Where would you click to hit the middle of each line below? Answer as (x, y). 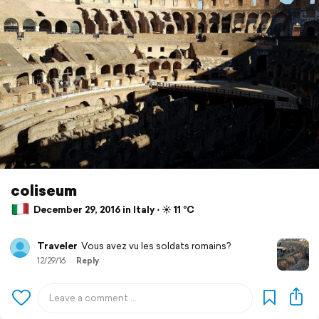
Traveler (57, 246)
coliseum (44, 190)
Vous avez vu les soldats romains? (156, 246)
